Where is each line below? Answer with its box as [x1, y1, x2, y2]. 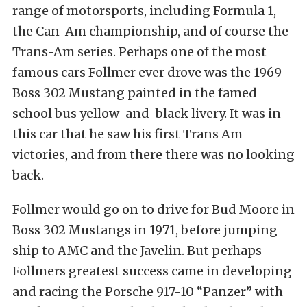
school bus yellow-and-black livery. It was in [12, 106, 281, 121]
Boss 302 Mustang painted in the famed [12, 85, 257, 101]
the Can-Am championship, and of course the [12, 23, 288, 39]
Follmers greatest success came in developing [12, 263, 292, 279]
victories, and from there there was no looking [12, 147, 295, 162]
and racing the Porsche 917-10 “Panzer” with [12, 284, 283, 299]
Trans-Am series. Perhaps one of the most [12, 44, 267, 60]
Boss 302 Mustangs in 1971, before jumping [12, 222, 278, 238]
